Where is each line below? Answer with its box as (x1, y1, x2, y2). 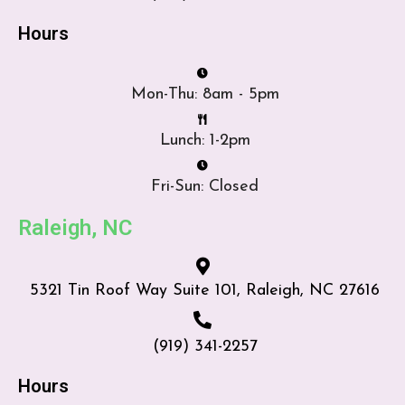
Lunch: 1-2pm (159, 131, 250, 149)
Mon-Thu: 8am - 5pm (130, 85, 279, 103)
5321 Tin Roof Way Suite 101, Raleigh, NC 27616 (30, 281, 380, 299)
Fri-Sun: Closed (151, 177, 259, 195)
